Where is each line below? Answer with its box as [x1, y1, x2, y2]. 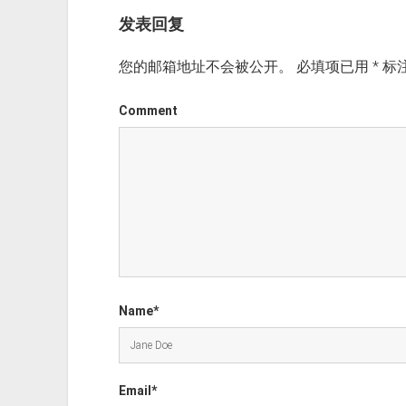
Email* [118, 383, 157, 399]
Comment [118, 103, 178, 119]
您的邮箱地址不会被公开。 [118, 58, 293, 76]
